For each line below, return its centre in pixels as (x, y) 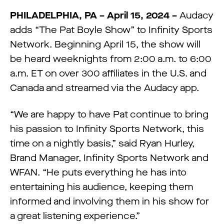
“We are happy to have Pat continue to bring (109, 114)
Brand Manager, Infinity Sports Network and (109, 158)
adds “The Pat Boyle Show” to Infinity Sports (111, 30)
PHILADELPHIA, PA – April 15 (75, 15)
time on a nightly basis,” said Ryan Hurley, (102, 143)
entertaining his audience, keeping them (101, 187)
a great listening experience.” (75, 216)
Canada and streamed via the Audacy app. (104, 88)
